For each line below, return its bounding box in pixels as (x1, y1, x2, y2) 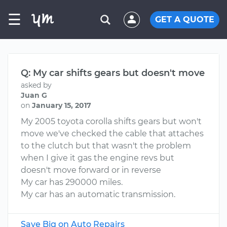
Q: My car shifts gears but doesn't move (21, 67, 205, 79)
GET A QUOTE (155, 14, 214, 24)
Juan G (21, 91, 47, 100)
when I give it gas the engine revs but (21, 153, 174, 163)
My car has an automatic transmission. (21, 190, 175, 199)
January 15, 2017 (32, 101, 91, 110)
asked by (21, 81, 52, 90)
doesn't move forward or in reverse (21, 165, 161, 175)
